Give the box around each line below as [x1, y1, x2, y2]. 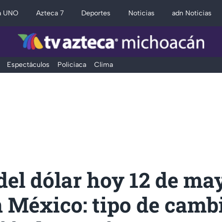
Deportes [81, 9, 111, 17]
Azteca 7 [36, 9, 64, 17]
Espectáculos [6, 60, 50, 69]
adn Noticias [172, 9, 212, 17]
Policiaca [57, 60, 86, 69]
